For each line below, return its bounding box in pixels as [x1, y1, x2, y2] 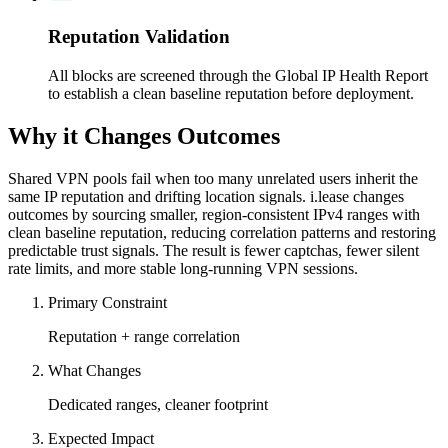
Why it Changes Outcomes [8, 122, 280, 149]
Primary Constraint [48, 293, 167, 311]
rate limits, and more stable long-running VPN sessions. [8, 259, 358, 277]
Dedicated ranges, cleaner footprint [48, 395, 268, 413]
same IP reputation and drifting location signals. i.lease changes [8, 187, 404, 205]
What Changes [48, 361, 141, 379]
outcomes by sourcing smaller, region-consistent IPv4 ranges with [8, 205, 420, 223]
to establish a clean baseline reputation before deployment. [48, 84, 414, 102]
